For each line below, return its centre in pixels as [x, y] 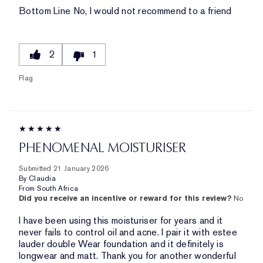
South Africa [58, 189]
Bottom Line [45, 11]
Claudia [42, 179]
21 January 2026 [81, 169]
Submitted [36, 169]
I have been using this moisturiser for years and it [121, 221]
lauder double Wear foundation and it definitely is [121, 244]
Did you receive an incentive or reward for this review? [126, 198]
